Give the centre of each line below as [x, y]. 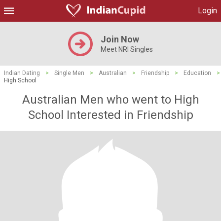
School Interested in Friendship [110, 115]
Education [197, 73]
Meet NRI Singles [127, 49]
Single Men [69, 73]
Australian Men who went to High [110, 100]
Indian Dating [22, 73]
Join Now [120, 39]
